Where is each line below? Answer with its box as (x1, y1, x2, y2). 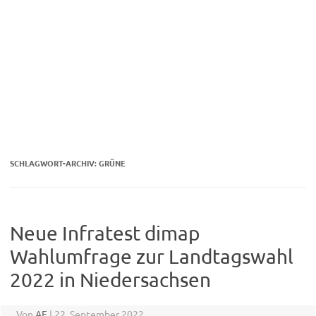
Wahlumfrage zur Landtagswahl (10, 245, 293, 269)
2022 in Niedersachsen (10, 268, 211, 292)
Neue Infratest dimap (10, 221, 200, 245)
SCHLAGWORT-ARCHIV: (10, 157, 99, 169)
